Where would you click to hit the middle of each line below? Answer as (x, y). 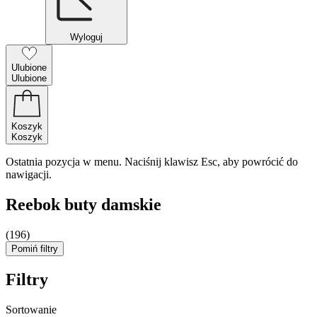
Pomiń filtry (35, 248)
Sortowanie (31, 309)
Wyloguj (86, 37)
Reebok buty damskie (83, 204)
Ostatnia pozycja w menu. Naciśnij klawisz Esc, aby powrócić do (152, 162)
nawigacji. (29, 174)
